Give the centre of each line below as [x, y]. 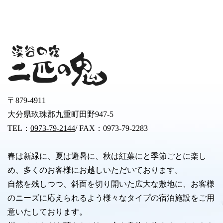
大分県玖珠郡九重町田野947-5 [60, 114]
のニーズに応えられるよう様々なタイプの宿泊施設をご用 [111, 198]
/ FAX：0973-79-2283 [111, 128]
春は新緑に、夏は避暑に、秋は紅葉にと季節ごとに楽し [107, 156]
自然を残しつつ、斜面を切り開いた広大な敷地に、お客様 [111, 184]
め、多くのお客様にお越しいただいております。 [95, 170]
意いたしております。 [47, 212]
